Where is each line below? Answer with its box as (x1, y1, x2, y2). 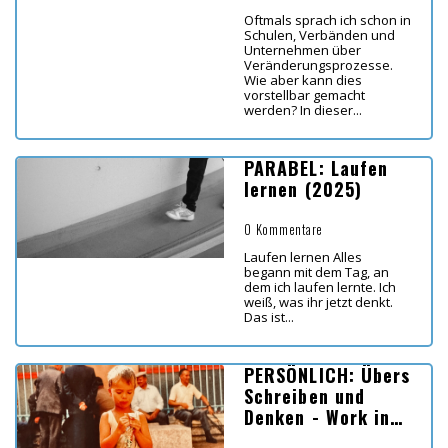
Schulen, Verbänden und (244, 26, 395, 45)
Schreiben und (244, 383, 366, 410)
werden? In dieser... (244, 101, 362, 120)
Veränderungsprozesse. (244, 56, 393, 75)
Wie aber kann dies (244, 71, 362, 90)
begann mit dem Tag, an (244, 263, 389, 282)
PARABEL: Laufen (244, 155, 389, 182)
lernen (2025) (244, 176, 363, 203)
